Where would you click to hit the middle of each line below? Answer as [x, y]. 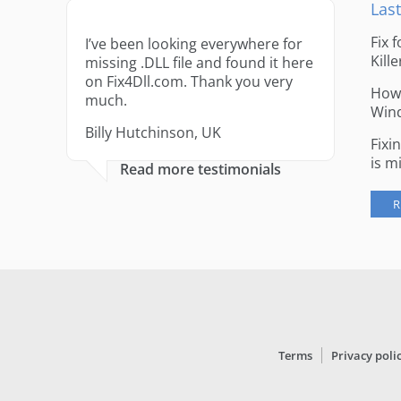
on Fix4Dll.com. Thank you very [188, 81]
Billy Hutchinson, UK [153, 132]
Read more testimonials [200, 169]
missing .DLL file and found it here [199, 63]
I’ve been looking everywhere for [193, 44]
